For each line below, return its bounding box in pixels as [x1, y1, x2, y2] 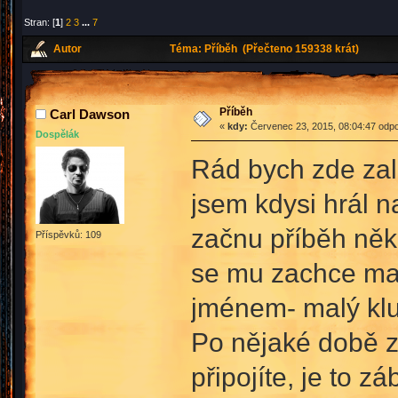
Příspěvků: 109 [36, 228, 101, 240]
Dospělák [36, 129, 79, 140]
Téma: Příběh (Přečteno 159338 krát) [167, 43, 360, 56]
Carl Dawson [50, 107, 130, 123]
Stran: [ [24, 16, 56, 28]
